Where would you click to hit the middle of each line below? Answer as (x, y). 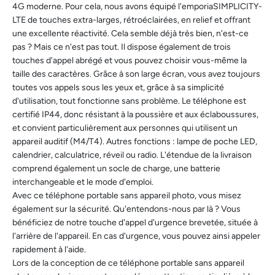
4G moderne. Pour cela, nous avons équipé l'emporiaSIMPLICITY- (137, 7)
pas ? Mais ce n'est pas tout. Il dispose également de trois (122, 47)
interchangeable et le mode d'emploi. (84, 182)
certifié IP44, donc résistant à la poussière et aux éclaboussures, (135, 115)
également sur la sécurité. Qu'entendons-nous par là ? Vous (126, 209)
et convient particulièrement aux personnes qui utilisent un (125, 128)
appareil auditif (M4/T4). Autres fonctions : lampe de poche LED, (135, 142)
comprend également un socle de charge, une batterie (116, 169)
